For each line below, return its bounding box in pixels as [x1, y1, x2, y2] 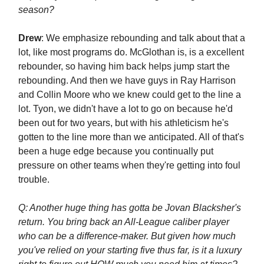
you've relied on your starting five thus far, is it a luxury [18, 245, 242, 255]
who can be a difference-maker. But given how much [18, 230, 236, 241]
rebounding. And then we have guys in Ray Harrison [18, 75, 236, 85]
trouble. [18, 174, 49, 184]
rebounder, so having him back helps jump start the [18, 61, 230, 71]
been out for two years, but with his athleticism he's [18, 117, 229, 128]
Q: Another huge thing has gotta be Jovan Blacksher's [18, 202, 241, 213]
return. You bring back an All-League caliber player [18, 216, 229, 227]
